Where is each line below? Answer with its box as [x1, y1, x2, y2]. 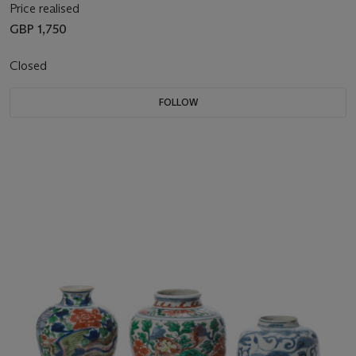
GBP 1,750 [10, 21, 67, 37]
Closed [10, 58, 50, 74]
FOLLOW [158, 96, 198, 109]
